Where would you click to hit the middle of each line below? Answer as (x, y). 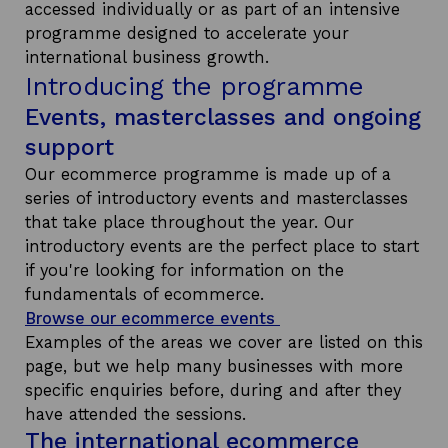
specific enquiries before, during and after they (213, 390)
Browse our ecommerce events (152, 318)
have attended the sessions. (135, 414)
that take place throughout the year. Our (189, 222)
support (69, 147)
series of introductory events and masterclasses (216, 198)
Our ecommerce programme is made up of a (208, 174)
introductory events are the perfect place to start (222, 246)
